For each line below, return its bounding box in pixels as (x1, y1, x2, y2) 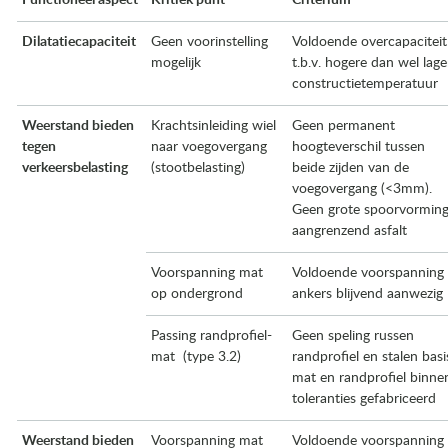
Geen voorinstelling (151, 35, 268, 49)
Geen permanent (292, 119, 395, 133)
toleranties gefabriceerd (292, 392, 436, 406)
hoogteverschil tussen (292, 140, 425, 154)
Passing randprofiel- (151, 329, 272, 343)
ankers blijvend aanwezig (292, 287, 443, 301)
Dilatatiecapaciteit (22, 35, 136, 49)
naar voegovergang (151, 140, 267, 154)
